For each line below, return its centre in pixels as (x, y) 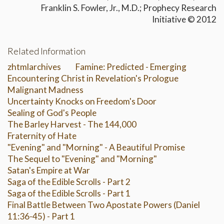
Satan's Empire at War (49, 170)
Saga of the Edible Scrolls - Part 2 (69, 182)
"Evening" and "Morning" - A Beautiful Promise (96, 147)
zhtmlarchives (34, 67)
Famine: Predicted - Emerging (131, 67)
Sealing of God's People (52, 113)
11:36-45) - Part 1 (41, 216)
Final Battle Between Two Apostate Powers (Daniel (104, 205)
